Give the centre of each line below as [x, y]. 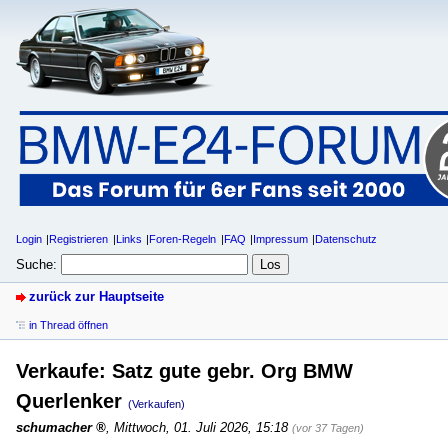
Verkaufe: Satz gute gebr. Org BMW [184, 370]
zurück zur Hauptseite [96, 296]
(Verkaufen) [156, 403]
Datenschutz [346, 239]
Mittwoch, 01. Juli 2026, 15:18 [201, 427]
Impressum [281, 239]
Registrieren [79, 239]
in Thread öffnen [68, 324]
